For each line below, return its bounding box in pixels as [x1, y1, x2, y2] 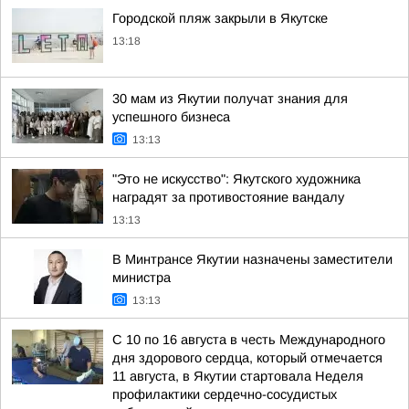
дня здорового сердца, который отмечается [112, 351, 383, 365]
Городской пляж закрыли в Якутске [112, 11, 328, 26]
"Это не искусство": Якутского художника [112, 172, 361, 186]
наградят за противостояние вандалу [112, 190, 344, 204]
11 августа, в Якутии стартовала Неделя [112, 369, 363, 383]
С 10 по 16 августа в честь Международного [112, 332, 385, 347]
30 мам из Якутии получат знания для [112, 91, 348, 106]
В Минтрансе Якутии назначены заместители [112, 252, 393, 267]
